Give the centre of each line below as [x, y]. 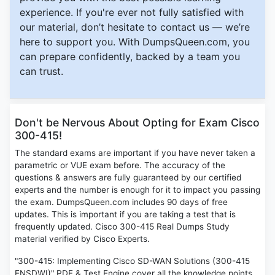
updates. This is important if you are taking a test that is [125, 215]
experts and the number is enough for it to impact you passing [137, 190]
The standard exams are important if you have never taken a [135, 153]
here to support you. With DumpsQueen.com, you [135, 42]
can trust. [41, 72]
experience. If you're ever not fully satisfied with [132, 13]
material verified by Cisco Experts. [82, 239]
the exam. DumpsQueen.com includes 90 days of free [121, 202]
